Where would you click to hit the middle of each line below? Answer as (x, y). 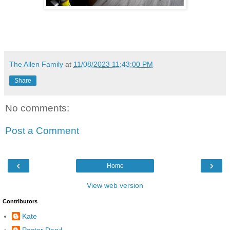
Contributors (20, 202)
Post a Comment (42, 130)
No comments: (37, 108)
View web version (115, 186)
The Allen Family (36, 64)
